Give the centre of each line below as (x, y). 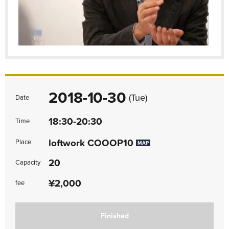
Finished (114, 216)
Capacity (28, 163)
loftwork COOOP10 (91, 143)
